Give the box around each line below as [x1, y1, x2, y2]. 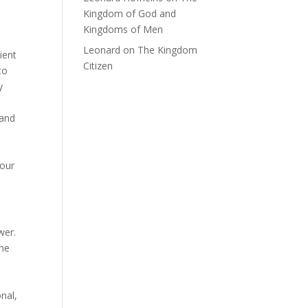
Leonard [82, 43, 120, 56]
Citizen [82, 59, 113, 72]
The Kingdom [137, 43, 197, 56]
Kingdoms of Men [82, 23, 163, 36]
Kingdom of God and [82, 7, 176, 20]
